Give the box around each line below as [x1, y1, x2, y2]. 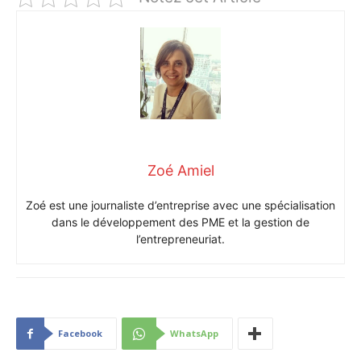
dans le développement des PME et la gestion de [52, 214, 309, 229]
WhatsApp [170, 326, 218, 339]
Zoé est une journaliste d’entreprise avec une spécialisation [26, 197, 335, 212]
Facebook [58, 326, 102, 339]
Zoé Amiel [147, 161, 214, 179]
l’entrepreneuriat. [136, 231, 225, 246]
